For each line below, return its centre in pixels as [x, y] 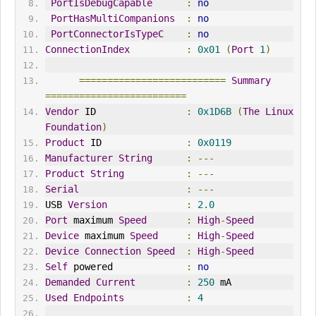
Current [115, 282]
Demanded [67, 282]
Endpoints [98, 298]
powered [127, 267]
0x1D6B [214, 112]
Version [87, 205]
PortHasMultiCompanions [113, 19]
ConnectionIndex [87, 50]
